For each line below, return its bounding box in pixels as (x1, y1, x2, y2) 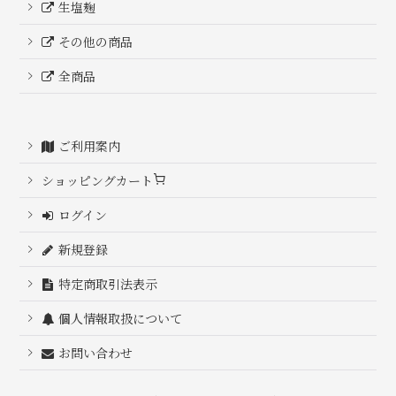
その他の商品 (58, 33, 133, 51)
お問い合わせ (58, 344, 133, 362)
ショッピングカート (42, 171, 154, 190)
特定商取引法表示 (58, 275, 158, 293)
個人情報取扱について (58, 309, 183, 328)
